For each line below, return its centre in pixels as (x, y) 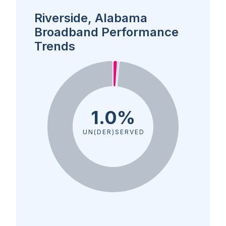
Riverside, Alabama (91, 18)
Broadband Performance (106, 32)
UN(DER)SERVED (113, 132)
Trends (55, 46)
